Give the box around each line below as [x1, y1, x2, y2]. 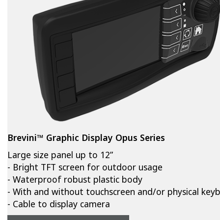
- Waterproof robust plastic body [7, 173, 142, 186]
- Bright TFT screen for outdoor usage [7, 161, 163, 173]
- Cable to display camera [7, 198, 110, 210]
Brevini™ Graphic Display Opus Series [7, 132, 165, 144]
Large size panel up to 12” [7, 149, 113, 161]
